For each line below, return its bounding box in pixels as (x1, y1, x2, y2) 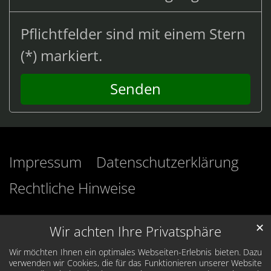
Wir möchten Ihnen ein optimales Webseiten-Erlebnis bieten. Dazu (9, 246, 262, 258)
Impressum (9, 151, 82, 172)
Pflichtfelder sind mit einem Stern (21, 24, 246, 44)
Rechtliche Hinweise (9, 177, 135, 198)
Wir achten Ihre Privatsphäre (50, 223, 221, 241)
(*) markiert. (21, 45, 102, 66)
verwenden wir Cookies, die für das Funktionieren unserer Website (9, 257, 262, 269)
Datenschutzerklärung (96, 151, 238, 172)
